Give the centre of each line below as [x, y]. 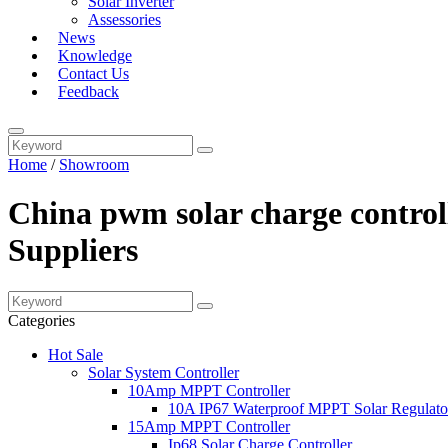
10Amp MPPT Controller [209, 390]
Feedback [88, 91]
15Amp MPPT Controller [209, 426]
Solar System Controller [163, 372]
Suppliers [73, 250]
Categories [41, 320]
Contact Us [93, 73]
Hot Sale [75, 354]
